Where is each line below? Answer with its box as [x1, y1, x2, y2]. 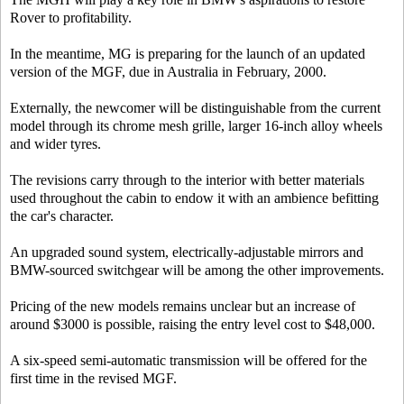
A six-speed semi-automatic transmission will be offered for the [10, 353, 367, 368]
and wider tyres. [10, 136, 101, 151]
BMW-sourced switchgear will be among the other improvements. [10, 262, 384, 278]
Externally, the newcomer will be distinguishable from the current [10, 100, 381, 115]
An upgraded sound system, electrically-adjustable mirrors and [10, 244, 363, 260]
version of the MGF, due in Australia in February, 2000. [10, 64, 326, 79]
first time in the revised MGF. [10, 371, 177, 386]
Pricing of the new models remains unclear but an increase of [10, 298, 355, 314]
